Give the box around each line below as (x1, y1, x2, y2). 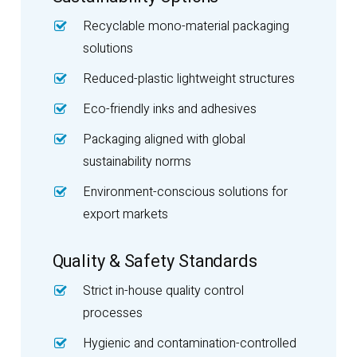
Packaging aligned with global (82, 129, 245, 149)
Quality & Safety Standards (52, 248, 257, 274)
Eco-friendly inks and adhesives (82, 99, 257, 119)
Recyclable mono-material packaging (82, 16, 289, 36)
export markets (82, 204, 168, 224)
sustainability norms (82, 151, 191, 171)
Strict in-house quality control (82, 280, 244, 300)
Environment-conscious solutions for (82, 182, 288, 202)
